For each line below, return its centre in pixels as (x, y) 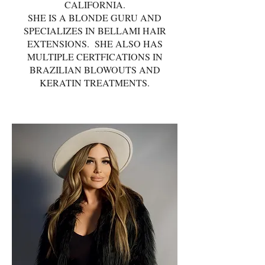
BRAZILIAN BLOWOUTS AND (95, 70)
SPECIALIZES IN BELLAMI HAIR (95, 30)
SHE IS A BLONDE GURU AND (95, 17)
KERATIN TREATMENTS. (95, 83)
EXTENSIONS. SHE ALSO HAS (95, 43)
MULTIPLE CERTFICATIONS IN (95, 56)
